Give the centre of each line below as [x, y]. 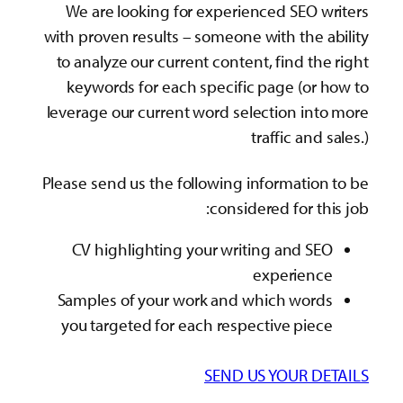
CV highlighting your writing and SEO [202, 250]
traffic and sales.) [309, 136]
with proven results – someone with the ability [206, 36]
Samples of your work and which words [195, 300]
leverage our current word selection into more [207, 111]
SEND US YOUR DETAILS [287, 376]
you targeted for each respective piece [197, 325]
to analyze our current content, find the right [212, 61]
